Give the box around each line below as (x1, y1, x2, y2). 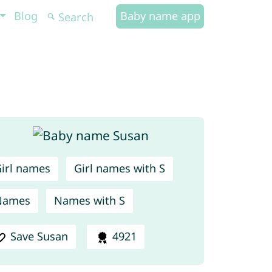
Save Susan (10, 229, 69, 244)
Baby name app (120, 8, 200, 23)
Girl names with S (73, 161, 165, 176)
